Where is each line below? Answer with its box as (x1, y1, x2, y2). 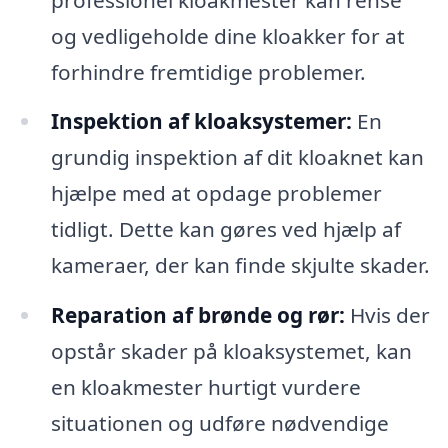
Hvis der (344, 301, 430, 330)
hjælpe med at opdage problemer (50, 179, 382, 208)
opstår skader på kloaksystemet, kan (50, 337, 412, 366)
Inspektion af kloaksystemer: (50, 107, 352, 136)
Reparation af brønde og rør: (50, 301, 345, 330)
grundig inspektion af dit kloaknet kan (50, 143, 424, 172)
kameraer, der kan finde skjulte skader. (50, 251, 430, 280)
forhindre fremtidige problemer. (50, 57, 366, 86)
